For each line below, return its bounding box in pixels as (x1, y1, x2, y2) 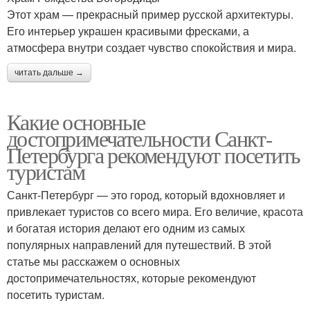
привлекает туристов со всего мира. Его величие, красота (7, 203, 303, 219)
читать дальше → (15, 68, 84, 77)
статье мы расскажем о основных (7, 253, 180, 269)
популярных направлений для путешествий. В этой (7, 237, 271, 253)
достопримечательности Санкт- (7, 123, 273, 153)
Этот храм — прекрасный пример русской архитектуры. (7, 6, 293, 22)
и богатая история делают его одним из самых (7, 220, 245, 236)
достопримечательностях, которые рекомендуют (7, 270, 256, 286)
